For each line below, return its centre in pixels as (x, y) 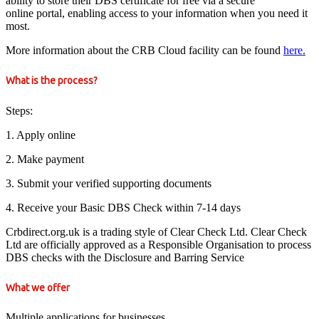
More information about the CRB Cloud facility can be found (145, 50)
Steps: (19, 110)
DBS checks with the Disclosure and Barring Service (125, 257)
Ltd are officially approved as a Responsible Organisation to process (158, 244)
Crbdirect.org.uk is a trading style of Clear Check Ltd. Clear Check (156, 231)
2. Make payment (45, 159)
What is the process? (52, 81)
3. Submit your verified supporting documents (109, 183)
